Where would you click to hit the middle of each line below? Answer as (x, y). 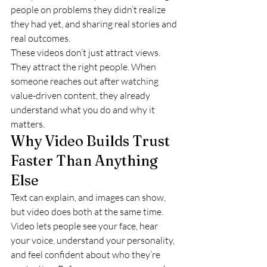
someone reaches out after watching (86, 81)
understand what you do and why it (84, 110)
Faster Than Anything (86, 161)
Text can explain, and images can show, (89, 197)
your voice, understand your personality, (94, 240)
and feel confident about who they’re (86, 254)
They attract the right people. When (84, 67)
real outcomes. (41, 38)
